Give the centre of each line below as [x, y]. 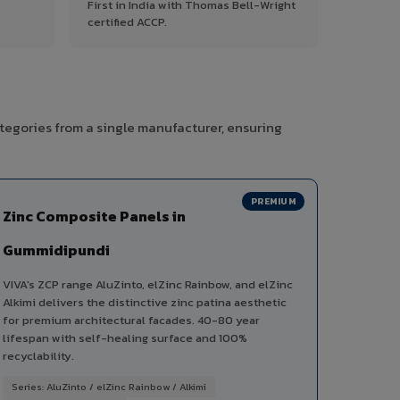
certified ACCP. [127, 22]
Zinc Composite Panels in [94, 217]
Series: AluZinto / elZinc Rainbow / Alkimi [109, 387]
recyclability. [38, 356]
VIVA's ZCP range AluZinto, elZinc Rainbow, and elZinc [148, 285]
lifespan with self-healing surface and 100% [125, 338]
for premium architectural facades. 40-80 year [131, 321]
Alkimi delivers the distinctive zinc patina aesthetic [145, 303]
